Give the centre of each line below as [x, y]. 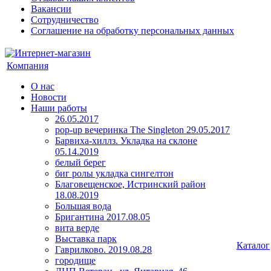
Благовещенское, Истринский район [130, 184]
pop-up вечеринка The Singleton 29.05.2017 [142, 130]
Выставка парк [86, 239]
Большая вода [83, 206]
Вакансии [51, 9]
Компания [28, 66]
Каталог [253, 245]
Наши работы [59, 108]
